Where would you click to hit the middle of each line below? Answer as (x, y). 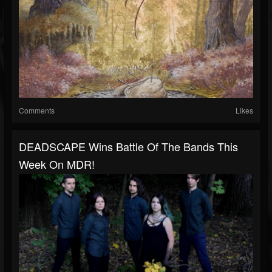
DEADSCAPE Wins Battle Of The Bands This (128, 146)
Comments (37, 110)
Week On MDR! (57, 164)
